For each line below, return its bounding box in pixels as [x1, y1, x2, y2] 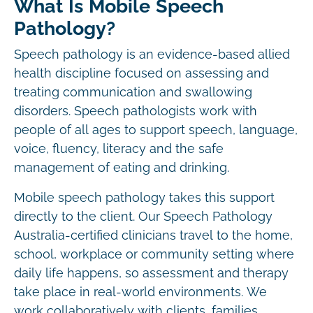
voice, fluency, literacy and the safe [14, 142, 224, 156]
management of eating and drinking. [14, 161, 229, 175]
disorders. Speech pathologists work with [14, 104, 257, 118]
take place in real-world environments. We [14, 285, 267, 299]
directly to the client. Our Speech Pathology [14, 210, 272, 224]
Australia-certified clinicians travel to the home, [14, 228, 293, 242]
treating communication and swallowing [14, 85, 252, 99]
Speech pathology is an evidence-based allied [14, 48, 290, 61]
